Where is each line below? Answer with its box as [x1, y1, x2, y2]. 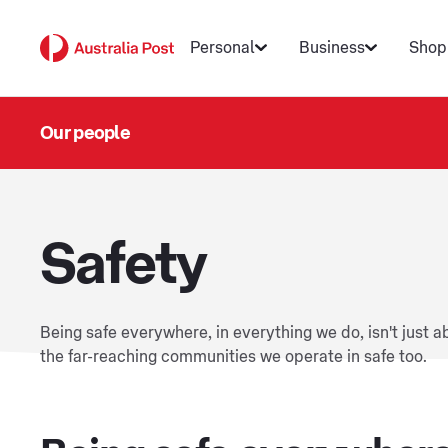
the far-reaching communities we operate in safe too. [40, 349, 427, 365]
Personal [190, 39, 255, 56]
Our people [40, 124, 130, 142]
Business [299, 39, 365, 56]
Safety [40, 237, 206, 293]
